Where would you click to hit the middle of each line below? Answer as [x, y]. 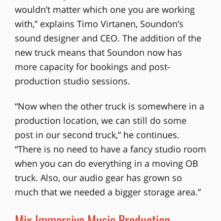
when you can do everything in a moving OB [106, 164]
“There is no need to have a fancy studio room [110, 149]
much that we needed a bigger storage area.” [108, 192]
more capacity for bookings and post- [92, 67]
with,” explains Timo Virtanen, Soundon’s [99, 24]
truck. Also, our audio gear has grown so [98, 178]
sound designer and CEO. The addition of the [108, 38]
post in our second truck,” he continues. [97, 135]
